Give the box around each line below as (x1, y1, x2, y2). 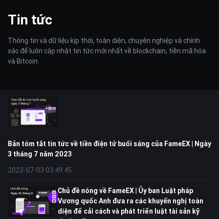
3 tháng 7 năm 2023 (8, 150, 72, 158)
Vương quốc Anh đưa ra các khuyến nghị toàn (58, 197, 203, 205)
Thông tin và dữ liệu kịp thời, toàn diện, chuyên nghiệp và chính (8, 36, 200, 45)
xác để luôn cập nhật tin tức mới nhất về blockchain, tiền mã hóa (8, 46, 206, 55)
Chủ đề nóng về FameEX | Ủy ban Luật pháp (58, 186, 193, 195)
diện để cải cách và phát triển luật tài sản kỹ (58, 207, 199, 216)
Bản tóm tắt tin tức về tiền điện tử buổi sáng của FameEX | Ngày (8, 139, 211, 148)
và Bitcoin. (8, 57, 39, 66)
